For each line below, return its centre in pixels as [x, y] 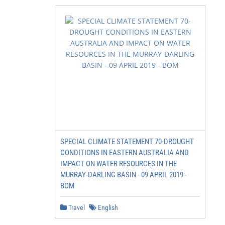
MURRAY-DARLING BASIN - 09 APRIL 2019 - [124, 175]
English [107, 207]
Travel [76, 207]
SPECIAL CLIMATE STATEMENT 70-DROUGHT [127, 142]
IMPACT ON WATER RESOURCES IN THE [119, 164]
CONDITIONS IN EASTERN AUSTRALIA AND [125, 153]
